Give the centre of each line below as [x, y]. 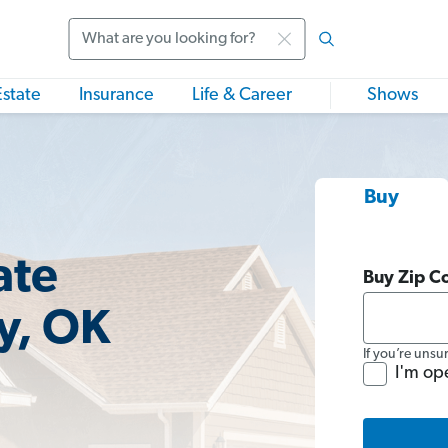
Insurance [116, 95]
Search [94, 51]
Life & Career [242, 95]
